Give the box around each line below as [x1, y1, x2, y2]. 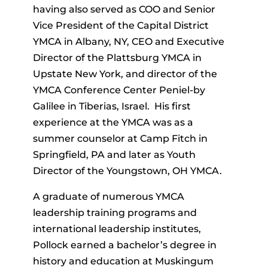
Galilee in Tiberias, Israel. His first [32, 100, 191, 112]
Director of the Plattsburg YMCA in [32, 51, 202, 63]
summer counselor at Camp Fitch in [32, 132, 208, 144]
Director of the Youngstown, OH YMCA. [32, 165, 222, 176]
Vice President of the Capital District [32, 19, 209, 31]
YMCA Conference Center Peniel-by [32, 84, 205, 96]
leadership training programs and [32, 206, 197, 218]
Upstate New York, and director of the [32, 68, 217, 80]
